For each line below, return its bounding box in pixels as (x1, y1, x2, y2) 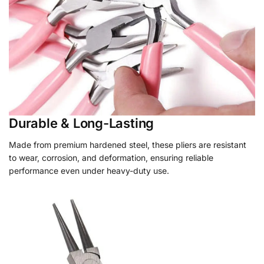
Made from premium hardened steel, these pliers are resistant (9, 139, 246, 150)
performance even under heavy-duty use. (9, 165, 169, 176)
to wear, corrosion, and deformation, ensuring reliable (9, 152, 213, 163)
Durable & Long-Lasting (9, 115, 154, 131)
